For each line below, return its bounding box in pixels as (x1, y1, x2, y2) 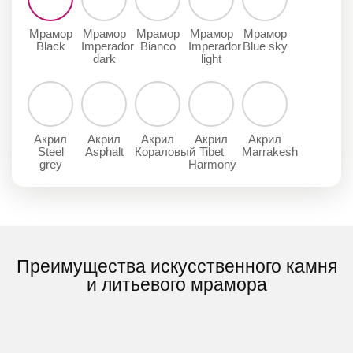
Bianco (139, 39, 176, 54)
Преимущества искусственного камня (16, 256, 337, 277)
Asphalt (84, 145, 124, 159)
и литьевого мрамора (86, 274, 267, 295)
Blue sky (242, 39, 288, 54)
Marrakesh (242, 145, 298, 159)
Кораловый (135, 145, 195, 159)
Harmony (188, 158, 236, 172)
